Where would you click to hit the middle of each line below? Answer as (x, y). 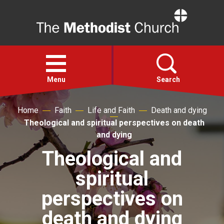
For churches (46, 204)
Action (31, 146)
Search (168, 79)
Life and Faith (111, 110)
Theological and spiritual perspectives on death (114, 123)
